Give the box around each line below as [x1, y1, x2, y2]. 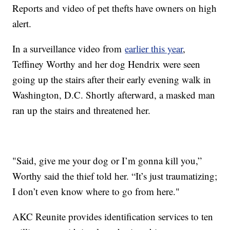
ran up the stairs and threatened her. [12, 103, 151, 117]
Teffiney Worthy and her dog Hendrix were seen [12, 57, 201, 70]
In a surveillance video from [12, 42, 125, 55]
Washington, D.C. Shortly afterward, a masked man [12, 88, 216, 101]
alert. [12, 16, 32, 30]
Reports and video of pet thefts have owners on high [12, 1, 217, 14]
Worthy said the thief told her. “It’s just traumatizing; [12, 169, 218, 182]
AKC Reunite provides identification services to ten [12, 209, 214, 223]
